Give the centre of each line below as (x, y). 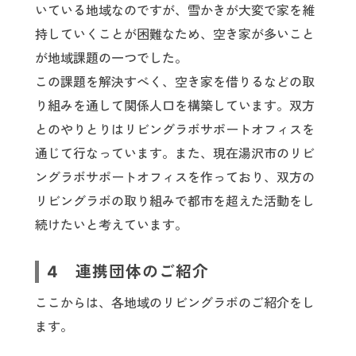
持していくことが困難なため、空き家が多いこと (175, 34)
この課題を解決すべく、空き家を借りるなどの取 (175, 81)
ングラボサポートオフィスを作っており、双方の (175, 177)
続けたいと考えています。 (111, 224)
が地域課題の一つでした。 (111, 58)
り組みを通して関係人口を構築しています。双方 (175, 105)
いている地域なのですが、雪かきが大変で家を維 (175, 10)
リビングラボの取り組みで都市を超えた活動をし (175, 201)
